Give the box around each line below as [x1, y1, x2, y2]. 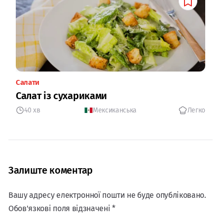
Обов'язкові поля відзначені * [8, 203, 115, 213]
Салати [16, 77, 40, 87]
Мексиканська [92, 106, 137, 114]
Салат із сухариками [16, 89, 107, 102]
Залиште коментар [8, 164, 93, 176]
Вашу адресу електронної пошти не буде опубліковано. [8, 190, 206, 200]
